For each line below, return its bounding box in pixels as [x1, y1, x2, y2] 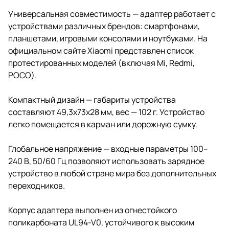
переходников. [8, 179, 65, 191]
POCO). [8, 69, 37, 81]
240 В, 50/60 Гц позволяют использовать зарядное [8, 155, 204, 167]
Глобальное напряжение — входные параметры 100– [8, 143, 208, 154]
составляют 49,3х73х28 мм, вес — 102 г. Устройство [8, 106, 204, 118]
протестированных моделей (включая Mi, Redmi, [8, 57, 195, 68]
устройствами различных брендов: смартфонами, [8, 20, 200, 32]
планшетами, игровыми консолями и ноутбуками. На [8, 32, 208, 44]
